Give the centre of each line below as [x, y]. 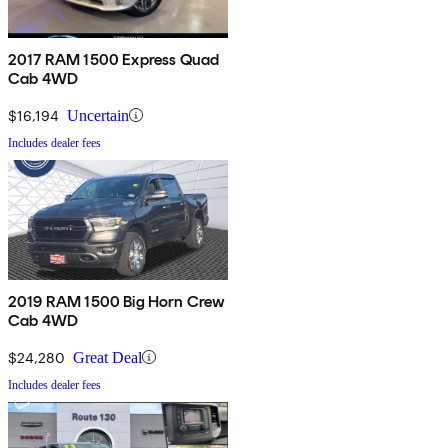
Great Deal [107, 357]
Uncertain [98, 115]
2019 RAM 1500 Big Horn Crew [117, 301]
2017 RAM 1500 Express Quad [114, 59]
